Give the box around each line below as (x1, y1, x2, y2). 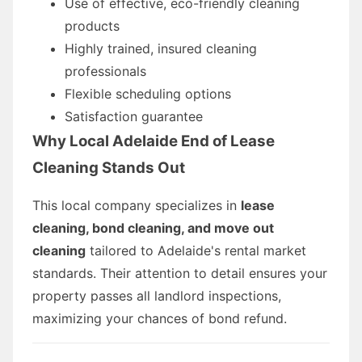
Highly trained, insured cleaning (65, 40, 257, 57)
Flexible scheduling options (65, 85, 231, 102)
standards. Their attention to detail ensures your (32, 264, 327, 281)
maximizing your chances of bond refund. (32, 309, 287, 326)
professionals (65, 62, 146, 79)
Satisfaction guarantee (65, 107, 203, 124)
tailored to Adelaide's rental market (86, 242, 306, 259)
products (65, 17, 120, 34)
